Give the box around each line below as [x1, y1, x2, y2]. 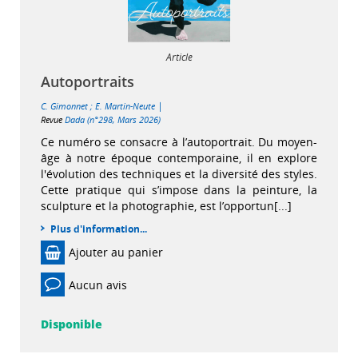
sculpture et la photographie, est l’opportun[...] [41, 197, 292, 213]
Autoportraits [41, 71, 134, 91]
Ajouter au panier [69, 244, 163, 260]
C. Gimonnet [41, 99, 88, 112]
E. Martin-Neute [95, 99, 155, 112]
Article [165, 50, 193, 64]
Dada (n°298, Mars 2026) [65, 113, 161, 125]
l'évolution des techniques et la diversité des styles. [41, 165, 317, 181]
